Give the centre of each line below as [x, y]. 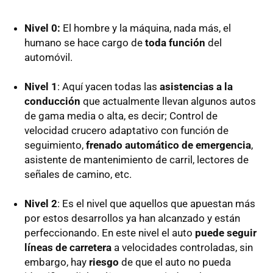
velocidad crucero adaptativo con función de [126, 130]
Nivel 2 [41, 203]
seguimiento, [55, 145]
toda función [175, 42]
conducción [52, 101]
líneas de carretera [68, 247]
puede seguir [226, 232]
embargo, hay [57, 262]
